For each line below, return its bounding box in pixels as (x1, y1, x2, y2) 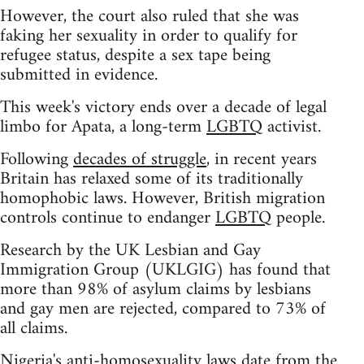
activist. (262, 110, 321, 143)
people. (271, 201, 325, 234)
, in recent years (206, 143, 317, 175)
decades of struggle (73, 143, 206, 175)
